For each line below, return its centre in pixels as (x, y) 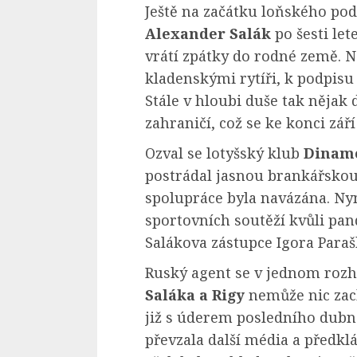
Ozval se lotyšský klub (224, 153)
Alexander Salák (208, 33)
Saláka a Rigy (197, 294)
